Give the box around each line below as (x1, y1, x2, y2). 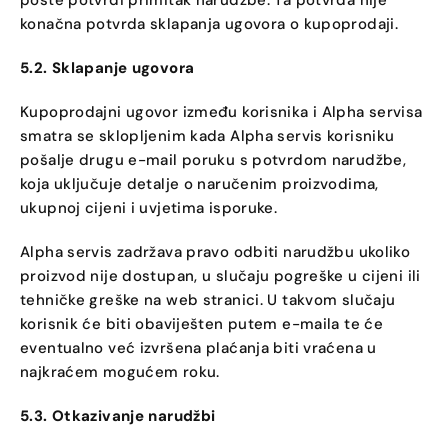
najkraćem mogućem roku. (20, 362, 220, 382)
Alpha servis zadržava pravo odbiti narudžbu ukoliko (20, 242, 411, 262)
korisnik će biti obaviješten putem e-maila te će (20, 314, 383, 334)
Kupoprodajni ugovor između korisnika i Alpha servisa (20, 102, 423, 122)
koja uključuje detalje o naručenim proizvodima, (20, 174, 379, 194)
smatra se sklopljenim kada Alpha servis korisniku (20, 126, 395, 146)
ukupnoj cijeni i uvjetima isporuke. (20, 198, 278, 218)
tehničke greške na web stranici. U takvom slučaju (20, 290, 396, 310)
